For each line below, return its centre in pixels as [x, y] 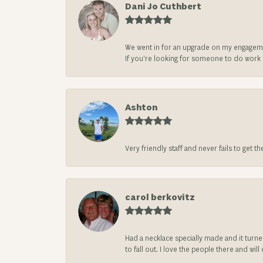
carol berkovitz [160, 198]
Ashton [141, 108]
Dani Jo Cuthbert [163, 7]
